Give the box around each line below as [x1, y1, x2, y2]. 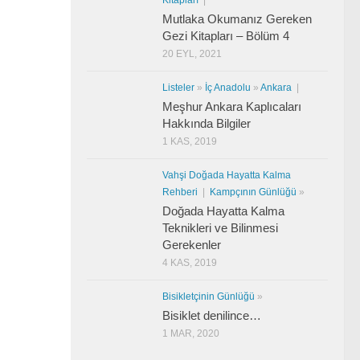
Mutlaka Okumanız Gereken [162, 11, 312, 26]
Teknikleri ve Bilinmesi [162, 220, 278, 235]
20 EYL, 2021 [162, 47, 222, 59]
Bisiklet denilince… [162, 308, 261, 322]
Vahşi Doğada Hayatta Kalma [162, 169, 291, 181]
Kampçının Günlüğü [210, 186, 297, 198]
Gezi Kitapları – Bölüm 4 [162, 28, 289, 43]
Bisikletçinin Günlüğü [162, 290, 255, 302]
